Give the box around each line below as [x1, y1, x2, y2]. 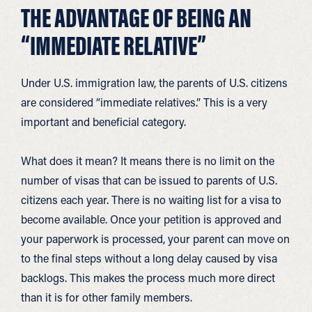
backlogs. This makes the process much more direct [21, 270, 275, 285]
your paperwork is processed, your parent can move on [21, 231, 290, 246]
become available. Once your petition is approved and [21, 212, 281, 226]
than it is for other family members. [21, 290, 192, 304]
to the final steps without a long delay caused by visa [21, 251, 277, 265]
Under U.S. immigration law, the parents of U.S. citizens [21, 75, 288, 90]
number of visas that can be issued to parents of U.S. [21, 173, 277, 187]
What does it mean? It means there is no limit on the [21, 153, 274, 168]
